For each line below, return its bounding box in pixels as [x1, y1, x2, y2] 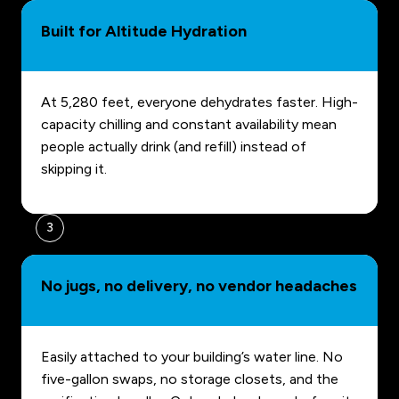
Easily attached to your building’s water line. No [41, 348, 343, 366]
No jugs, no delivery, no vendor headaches [41, 276, 357, 297]
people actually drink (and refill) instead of [41, 138, 306, 156]
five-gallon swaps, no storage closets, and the [41, 370, 338, 388]
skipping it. [41, 160, 107, 178]
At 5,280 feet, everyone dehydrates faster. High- [41, 94, 358, 111]
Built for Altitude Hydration [41, 21, 247, 42]
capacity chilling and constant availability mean [41, 116, 337, 134]
